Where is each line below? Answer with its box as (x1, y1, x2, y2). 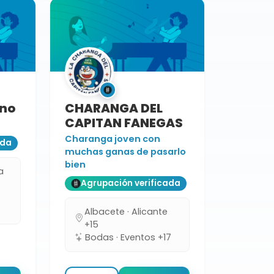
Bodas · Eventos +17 (85, 231, 171, 243)
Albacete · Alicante (84, 205, 168, 218)
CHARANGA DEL (65, 99, 163, 117)
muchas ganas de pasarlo (65, 145, 186, 158)
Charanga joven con (65, 132, 160, 145)
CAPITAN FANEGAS (65, 114, 183, 131)
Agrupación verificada (81, 177, 180, 190)
